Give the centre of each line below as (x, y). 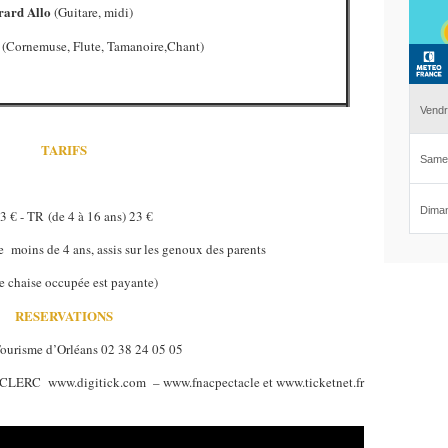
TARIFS (64, 149)
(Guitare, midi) (91, 11)
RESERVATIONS (64, 315)
